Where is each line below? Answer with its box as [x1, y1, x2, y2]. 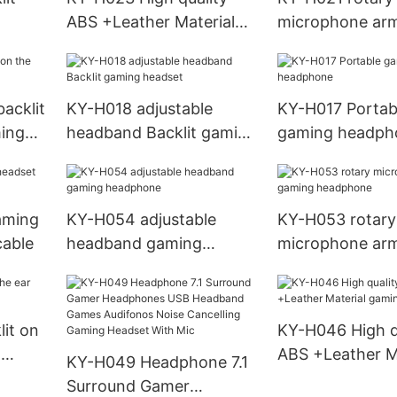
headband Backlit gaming [66, 123, 257, 143]
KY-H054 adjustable [66, 210, 216, 230]
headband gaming [66, 234, 202, 253]
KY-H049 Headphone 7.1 [66, 353, 248, 371]
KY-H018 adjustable [66, 99, 213, 119]
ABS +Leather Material [66, 12, 235, 32]
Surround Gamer [66, 377, 190, 395]
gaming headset [66, 36, 187, 56]
